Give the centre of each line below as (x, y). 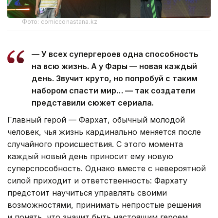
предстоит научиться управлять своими (87, 192)
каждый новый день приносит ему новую (90, 156)
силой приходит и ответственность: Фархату (97, 180)
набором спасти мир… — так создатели (113, 90)
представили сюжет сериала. (93, 102)
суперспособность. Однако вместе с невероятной (107, 168)
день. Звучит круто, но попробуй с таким (115, 78)
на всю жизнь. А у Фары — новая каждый (114, 66)
